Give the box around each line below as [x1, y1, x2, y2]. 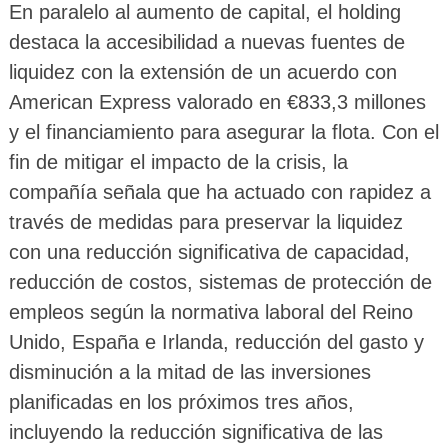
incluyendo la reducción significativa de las [8, 421, 383, 444]
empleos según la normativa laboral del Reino [8, 301, 413, 324]
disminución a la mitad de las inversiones [8, 361, 371, 384]
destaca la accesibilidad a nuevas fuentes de [8, 31, 405, 54]
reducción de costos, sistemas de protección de [8, 271, 432, 294]
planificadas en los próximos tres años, [8, 391, 354, 414]
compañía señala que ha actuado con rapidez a [8, 181, 431, 204]
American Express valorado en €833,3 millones [8, 91, 426, 114]
